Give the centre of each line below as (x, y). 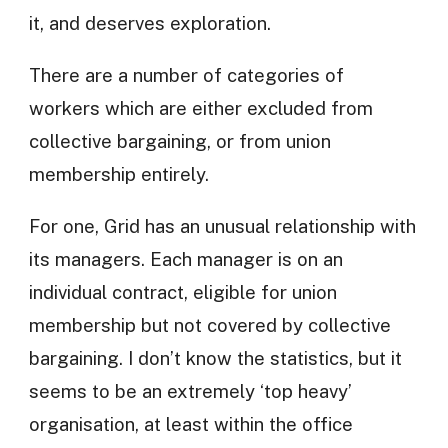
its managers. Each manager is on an (185, 258)
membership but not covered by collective (209, 324)
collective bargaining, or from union (179, 141)
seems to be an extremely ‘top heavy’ (190, 390)
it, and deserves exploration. (149, 23)
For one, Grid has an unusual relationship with (222, 225)
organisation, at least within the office (190, 423)
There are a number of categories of (186, 75)
